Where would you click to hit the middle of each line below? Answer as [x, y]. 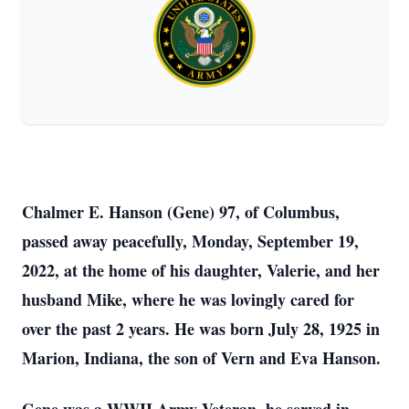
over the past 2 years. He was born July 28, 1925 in [201, 329]
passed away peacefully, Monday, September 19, [190, 241]
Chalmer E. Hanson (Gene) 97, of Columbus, [181, 212]
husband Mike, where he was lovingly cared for [188, 299]
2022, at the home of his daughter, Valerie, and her [201, 270]
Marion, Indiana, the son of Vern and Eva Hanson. [201, 358]
